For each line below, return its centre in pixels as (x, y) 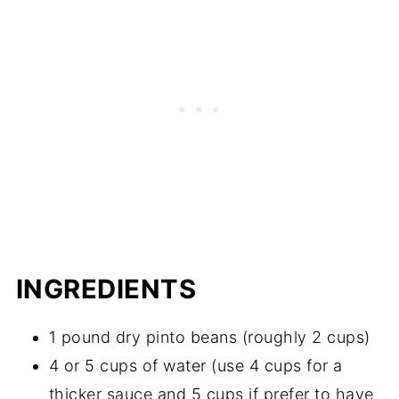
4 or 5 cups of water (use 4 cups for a (195, 366)
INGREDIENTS (106, 289)
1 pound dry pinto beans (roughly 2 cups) (209, 338)
